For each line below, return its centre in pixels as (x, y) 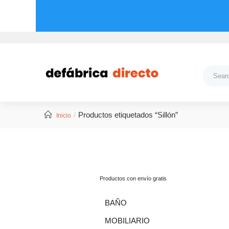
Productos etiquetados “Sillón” (128, 114)
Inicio (64, 115)
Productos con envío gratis (133, 178)
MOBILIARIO (127, 220)
